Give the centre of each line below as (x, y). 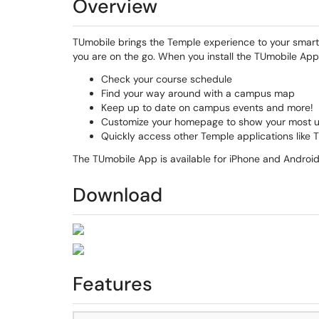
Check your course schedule (167, 79)
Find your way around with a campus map (198, 93)
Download (117, 195)
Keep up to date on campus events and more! (207, 108)
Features (113, 284)
